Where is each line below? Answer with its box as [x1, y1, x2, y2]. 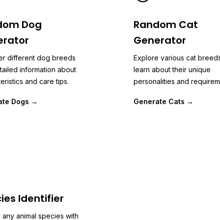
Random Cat [134, 18, 198, 31]
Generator [134, 33, 186, 47]
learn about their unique [134, 65, 211, 74]
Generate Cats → [134, 97, 193, 106]
